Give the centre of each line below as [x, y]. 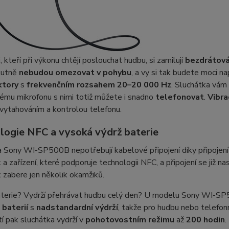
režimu [161, 220]
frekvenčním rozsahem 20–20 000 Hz [99, 85]
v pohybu [114, 73]
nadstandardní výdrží [77, 208]
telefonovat [179, 97]
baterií [15, 208]
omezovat [75, 73]
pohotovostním [116, 220]
